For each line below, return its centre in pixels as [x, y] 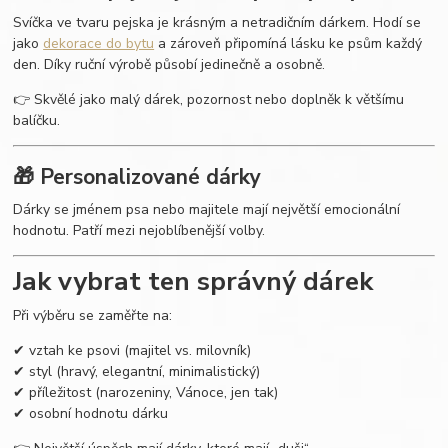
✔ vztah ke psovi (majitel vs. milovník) [132, 351]
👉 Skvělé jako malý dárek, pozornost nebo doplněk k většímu [209, 99]
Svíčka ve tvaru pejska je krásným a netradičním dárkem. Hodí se [217, 22]
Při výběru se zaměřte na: [93, 316]
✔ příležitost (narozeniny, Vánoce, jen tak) [146, 393]
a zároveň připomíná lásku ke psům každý [288, 43]
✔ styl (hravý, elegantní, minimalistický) [137, 372]
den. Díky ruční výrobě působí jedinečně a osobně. [169, 64]
